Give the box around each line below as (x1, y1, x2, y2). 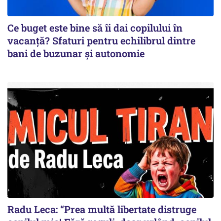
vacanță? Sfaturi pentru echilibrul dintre (7, 34, 195, 47)
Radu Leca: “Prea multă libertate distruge (7, 203, 196, 216)
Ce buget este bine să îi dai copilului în (7, 21, 183, 34)
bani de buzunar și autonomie (7, 47, 145, 60)
